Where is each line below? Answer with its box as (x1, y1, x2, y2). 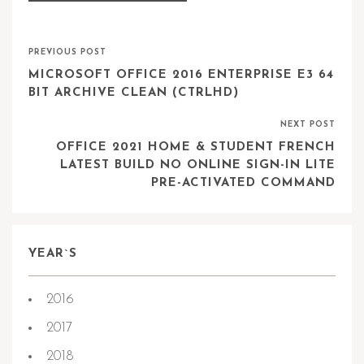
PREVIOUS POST (28, 48, 106, 57)
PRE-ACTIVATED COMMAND (151, 177, 336, 189)
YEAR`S (28, 248, 77, 260)
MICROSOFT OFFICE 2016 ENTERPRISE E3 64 (28, 69, 334, 81)
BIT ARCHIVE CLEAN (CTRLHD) (28, 87, 239, 99)
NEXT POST (280, 120, 336, 129)
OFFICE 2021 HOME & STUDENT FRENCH (56, 141, 336, 154)
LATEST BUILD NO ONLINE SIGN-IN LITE (60, 159, 336, 171)
